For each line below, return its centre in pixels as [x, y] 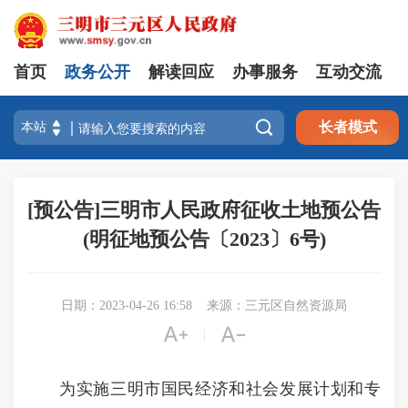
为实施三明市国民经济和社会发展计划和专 [212, 389]
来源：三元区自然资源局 [277, 306]
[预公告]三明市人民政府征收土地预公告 [204, 210]
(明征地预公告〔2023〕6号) [204, 239]
